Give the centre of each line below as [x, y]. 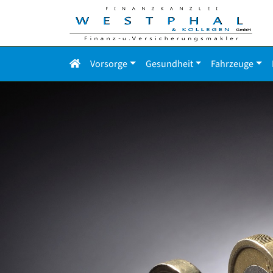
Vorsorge [109, 64]
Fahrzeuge [232, 64]
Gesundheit [169, 64]
